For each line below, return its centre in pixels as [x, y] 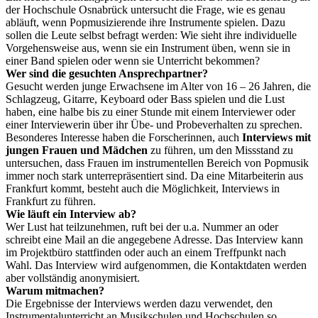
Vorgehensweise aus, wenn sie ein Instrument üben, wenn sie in [148, 48]
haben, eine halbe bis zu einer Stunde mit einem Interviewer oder [150, 111]
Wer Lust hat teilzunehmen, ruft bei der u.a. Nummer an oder [142, 226]
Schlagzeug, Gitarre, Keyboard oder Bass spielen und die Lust [145, 99]
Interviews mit [276, 137]
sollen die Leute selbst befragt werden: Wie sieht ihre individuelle [151, 35]
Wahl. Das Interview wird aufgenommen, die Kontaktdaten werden [156, 265]
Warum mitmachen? [55, 290]
